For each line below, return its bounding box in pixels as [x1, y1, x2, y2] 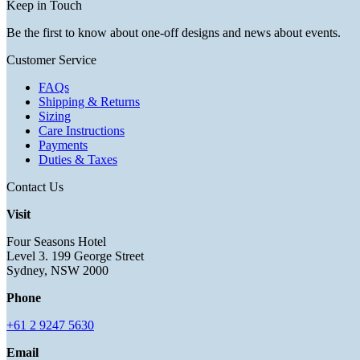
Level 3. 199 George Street [6, 248, 144, 263]
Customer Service [6, 52, 96, 67]
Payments [39, 137, 88, 152]
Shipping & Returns [39, 94, 140, 108]
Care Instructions [39, 123, 125, 137]
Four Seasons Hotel [6, 234, 106, 248]
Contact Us [6, 179, 63, 194]
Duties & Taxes [39, 152, 117, 166]
